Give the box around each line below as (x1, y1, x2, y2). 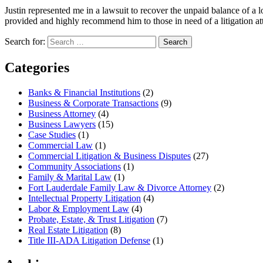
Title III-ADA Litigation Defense (28, 235, 150, 245)
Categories (5, 59, 69, 75)
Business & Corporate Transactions (28, 97, 159, 108)
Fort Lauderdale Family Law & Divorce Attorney (28, 182, 211, 193)
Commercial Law (28, 140, 93, 150)
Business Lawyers (28, 119, 96, 129)
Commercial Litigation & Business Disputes (28, 150, 191, 161)
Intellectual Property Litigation (28, 193, 141, 203)
